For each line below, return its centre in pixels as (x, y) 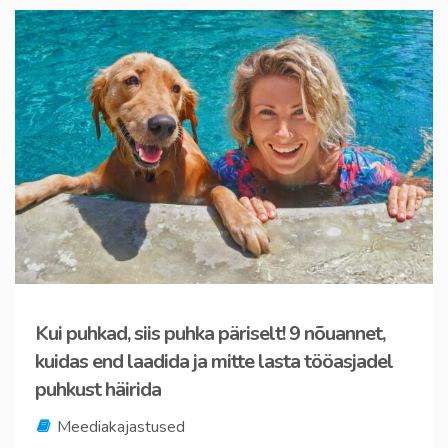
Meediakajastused (121, 427)
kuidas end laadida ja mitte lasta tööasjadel (214, 362)
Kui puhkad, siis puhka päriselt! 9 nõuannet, (210, 334)
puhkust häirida (98, 390)
